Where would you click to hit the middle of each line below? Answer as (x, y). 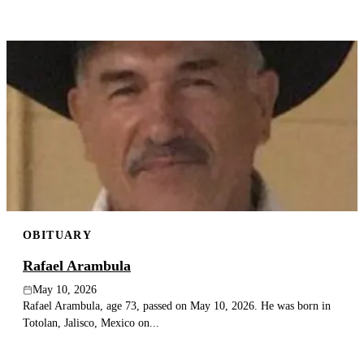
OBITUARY (58, 234)
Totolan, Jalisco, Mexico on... (91, 323)
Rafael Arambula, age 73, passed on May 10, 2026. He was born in (177, 306)
